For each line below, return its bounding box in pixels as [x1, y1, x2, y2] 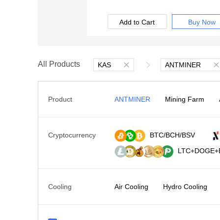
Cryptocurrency [48, 131, 96, 139]
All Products [38, 60, 81, 68]
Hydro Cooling [163, 183, 208, 191]
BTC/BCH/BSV [150, 131, 195, 139]
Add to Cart [119, 18, 155, 27]
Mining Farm [165, 95, 205, 103]
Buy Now [188, 18, 216, 27]
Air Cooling [114, 183, 149, 191]
